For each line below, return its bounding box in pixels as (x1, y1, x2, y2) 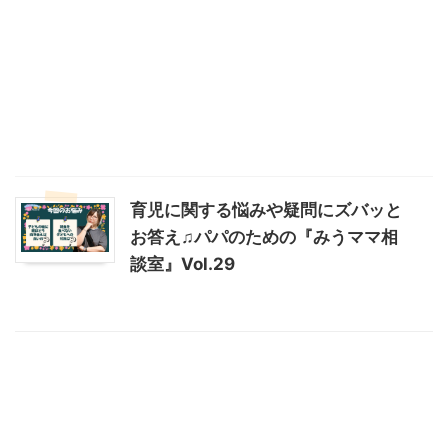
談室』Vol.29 (130, 253, 235, 274)
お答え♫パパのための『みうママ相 (130, 226, 398, 247)
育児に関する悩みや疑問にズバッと (130, 199, 402, 220)
